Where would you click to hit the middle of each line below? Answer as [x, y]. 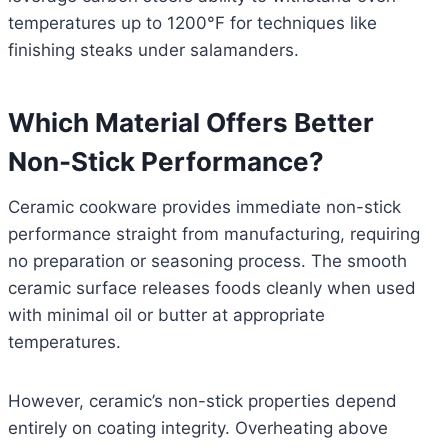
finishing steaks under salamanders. [153, 50]
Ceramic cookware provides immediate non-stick [204, 207]
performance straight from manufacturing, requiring [214, 234]
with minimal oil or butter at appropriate [166, 315]
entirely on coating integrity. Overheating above [198, 428]
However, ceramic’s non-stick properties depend [202, 401]
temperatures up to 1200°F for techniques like [192, 23]
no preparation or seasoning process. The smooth [207, 261]
